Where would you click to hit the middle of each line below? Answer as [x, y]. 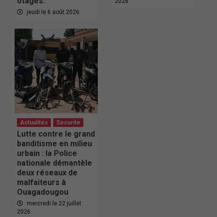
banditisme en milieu [54, 143]
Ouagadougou [43, 192]
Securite [68, 122]
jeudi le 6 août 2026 [52, 12]
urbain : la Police [47, 153]
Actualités [34, 122]
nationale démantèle [54, 163]
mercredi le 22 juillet [53, 203]
